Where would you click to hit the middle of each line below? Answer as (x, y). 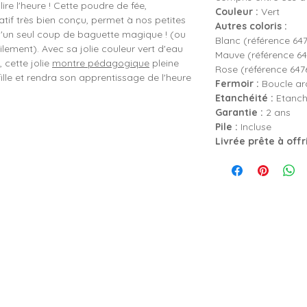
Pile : (226, 127)
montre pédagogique (101, 63)
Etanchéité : (244, 98)
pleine (164, 63)
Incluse (255, 127)
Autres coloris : (251, 26)
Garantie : (239, 112)
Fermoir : (237, 84)
